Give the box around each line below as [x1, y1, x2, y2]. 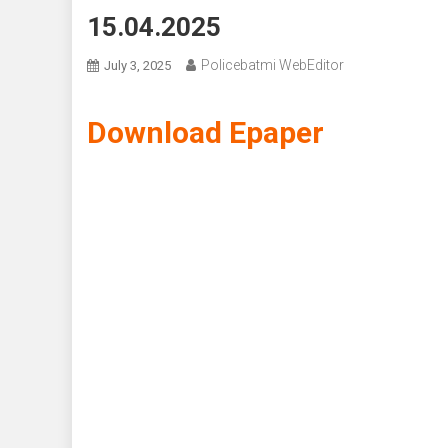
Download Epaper [87, 115, 324, 151]
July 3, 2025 [104, 58, 171, 74]
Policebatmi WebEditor [201, 57, 344, 74]
